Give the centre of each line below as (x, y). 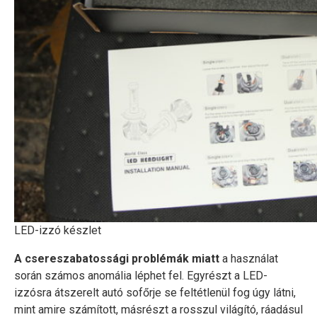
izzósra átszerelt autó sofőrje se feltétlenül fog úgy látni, (155, 293)
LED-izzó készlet (58, 230)
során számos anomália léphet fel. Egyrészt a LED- (141, 276)
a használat (249, 259)
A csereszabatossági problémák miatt (117, 259)
